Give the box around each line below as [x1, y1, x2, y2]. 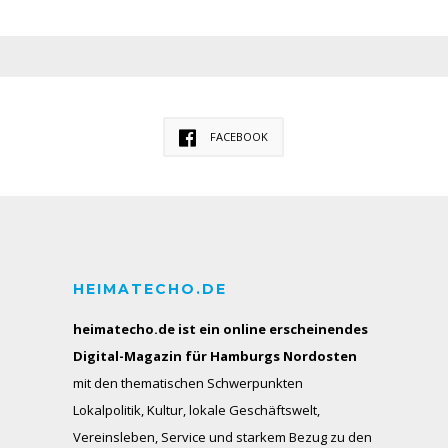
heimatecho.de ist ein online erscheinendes [73, 319, 369, 338]
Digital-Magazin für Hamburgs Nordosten [73, 346, 358, 365]
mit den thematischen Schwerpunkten [73, 373, 304, 392]
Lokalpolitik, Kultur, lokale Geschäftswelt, [73, 400, 321, 419]
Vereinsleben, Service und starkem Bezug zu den [73, 427, 373, 446]
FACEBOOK [210, 128, 268, 144]
